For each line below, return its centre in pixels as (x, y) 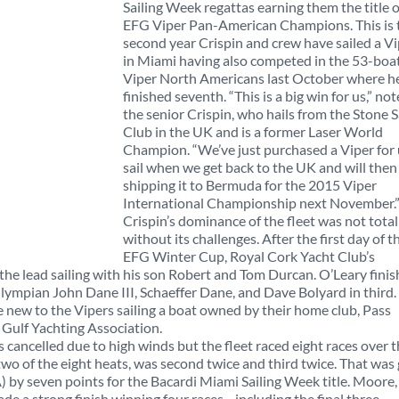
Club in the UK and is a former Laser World (253, 131)
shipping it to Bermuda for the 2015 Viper (250, 185)
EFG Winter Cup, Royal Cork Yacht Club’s (249, 256)
